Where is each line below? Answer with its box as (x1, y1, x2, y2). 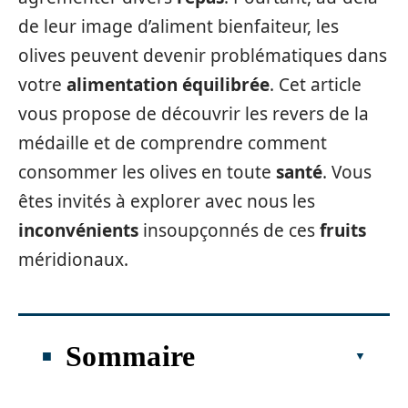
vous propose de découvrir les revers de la (18, 102, 369, 126)
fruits (320, 219, 366, 242)
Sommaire (66, 339, 196, 372)
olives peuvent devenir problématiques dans (18, 44, 387, 67)
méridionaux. (18, 248, 128, 271)
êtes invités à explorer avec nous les (18, 189, 315, 213)
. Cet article (270, 73, 362, 97)
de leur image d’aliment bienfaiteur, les (18, 15, 339, 38)
